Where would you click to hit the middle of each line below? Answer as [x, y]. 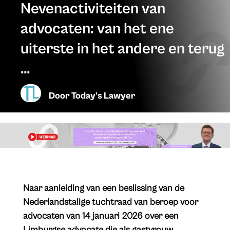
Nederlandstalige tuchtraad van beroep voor [110, 202]
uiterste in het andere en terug [122, 49]
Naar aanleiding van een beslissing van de [103, 188]
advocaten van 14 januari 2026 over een [101, 216]
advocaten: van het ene [97, 28]
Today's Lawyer [104, 95]
